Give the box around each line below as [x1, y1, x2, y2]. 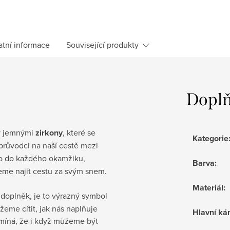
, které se [63, 126, 95, 138]
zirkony [35, 126, 63, 139]
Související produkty [66, 39, 139, 50]
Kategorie [193, 132, 228, 144]
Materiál [193, 181, 223, 194]
